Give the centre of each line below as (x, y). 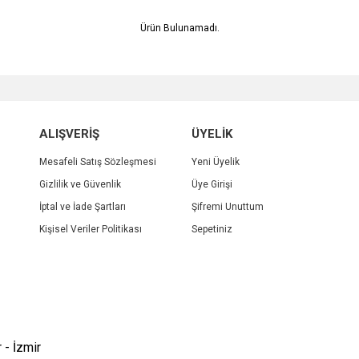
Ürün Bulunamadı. (179, 28)
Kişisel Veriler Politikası (91, 229)
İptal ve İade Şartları (83, 207)
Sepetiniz (212, 229)
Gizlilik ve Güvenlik (80, 184)
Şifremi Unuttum (228, 207)
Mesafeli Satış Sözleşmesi (98, 162)
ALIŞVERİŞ (69, 134)
